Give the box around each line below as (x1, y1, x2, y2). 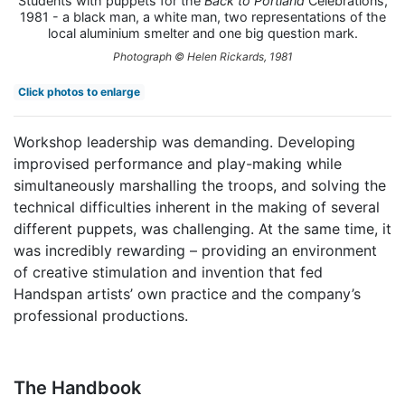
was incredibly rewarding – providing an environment (14, 240, 377, 259)
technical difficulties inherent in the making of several (14, 197, 380, 216)
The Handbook (14, 376, 141, 399)
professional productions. (14, 306, 188, 325)
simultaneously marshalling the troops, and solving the (14, 175, 386, 194)
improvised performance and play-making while (14, 154, 342, 173)
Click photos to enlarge (17, 84, 140, 99)
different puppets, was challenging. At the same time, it (14, 219, 391, 238)
